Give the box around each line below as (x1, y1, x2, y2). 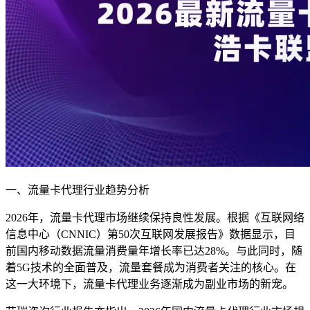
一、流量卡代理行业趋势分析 (6, 184, 152, 197)
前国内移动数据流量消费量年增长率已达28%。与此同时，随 (6, 245, 302, 257)
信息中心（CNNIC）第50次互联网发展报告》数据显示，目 (6, 228, 295, 241)
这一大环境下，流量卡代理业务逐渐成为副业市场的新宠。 (6, 278, 293, 291)
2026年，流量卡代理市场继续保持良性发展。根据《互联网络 (6, 212, 304, 224)
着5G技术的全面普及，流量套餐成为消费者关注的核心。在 (6, 262, 296, 274)
